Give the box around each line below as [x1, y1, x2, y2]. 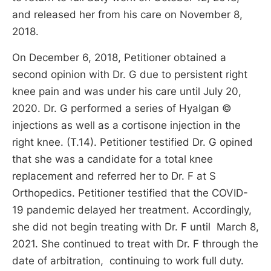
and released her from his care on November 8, [12, 8, 243, 21]
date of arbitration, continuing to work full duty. [12, 255, 244, 267]
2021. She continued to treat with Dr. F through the [12, 238, 258, 250]
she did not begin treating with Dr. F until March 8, [12, 221, 259, 233]
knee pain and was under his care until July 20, [12, 85, 241, 98]
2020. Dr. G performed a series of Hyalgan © [12, 102, 232, 115]
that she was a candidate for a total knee [12, 153, 213, 166]
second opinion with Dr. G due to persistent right [12, 68, 247, 81]
